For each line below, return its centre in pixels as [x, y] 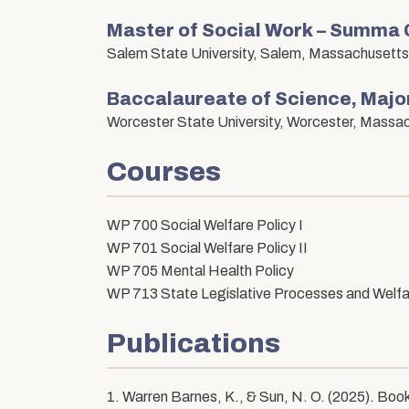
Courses [164, 172]
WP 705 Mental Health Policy [200, 271]
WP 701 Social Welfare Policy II [207, 248]
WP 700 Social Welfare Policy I [205, 225]
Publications [194, 344]
